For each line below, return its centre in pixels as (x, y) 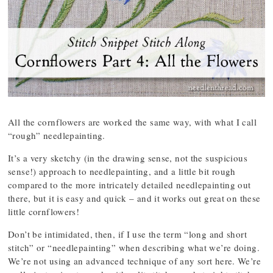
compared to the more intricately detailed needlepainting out (129, 185)
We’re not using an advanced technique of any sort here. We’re (134, 261)
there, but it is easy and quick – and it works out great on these (134, 198)
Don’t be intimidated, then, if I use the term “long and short (127, 234)
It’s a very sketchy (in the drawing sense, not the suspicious (128, 158)
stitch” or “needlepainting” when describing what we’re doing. (134, 247)
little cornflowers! (44, 211)
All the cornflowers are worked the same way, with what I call (132, 122)
